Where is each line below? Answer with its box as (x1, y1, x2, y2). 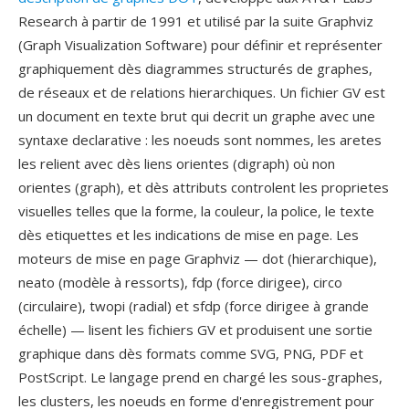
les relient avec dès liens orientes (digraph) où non (18, 154, 335, 173)
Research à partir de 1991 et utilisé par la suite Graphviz (18, 12, 373, 30)
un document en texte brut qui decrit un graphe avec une (18, 107, 375, 125)
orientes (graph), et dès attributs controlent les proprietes (18, 178, 389, 196)
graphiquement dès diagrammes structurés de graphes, (18, 59, 372, 78)
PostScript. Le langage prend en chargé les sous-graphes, (18, 368, 383, 386)
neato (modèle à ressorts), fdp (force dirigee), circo (18, 273, 342, 291)
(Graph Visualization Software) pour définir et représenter (18, 36, 383, 54)
